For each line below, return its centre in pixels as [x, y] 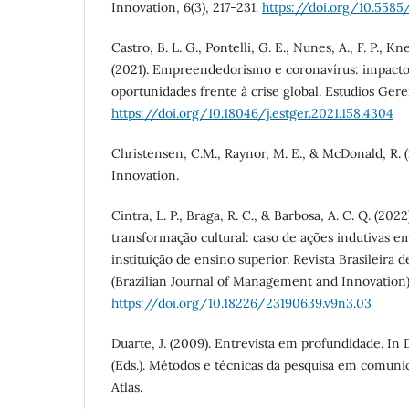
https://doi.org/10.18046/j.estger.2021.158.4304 [252, 114]
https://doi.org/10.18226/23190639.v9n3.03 [241, 304]
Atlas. [127, 388]
